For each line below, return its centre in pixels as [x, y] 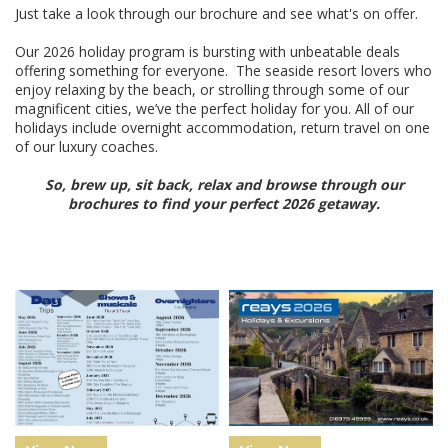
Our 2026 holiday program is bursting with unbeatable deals [207, 51]
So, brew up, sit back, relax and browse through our [224, 184]
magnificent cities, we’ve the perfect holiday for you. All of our [214, 108]
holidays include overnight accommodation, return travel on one [222, 127]
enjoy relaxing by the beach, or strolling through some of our [212, 89]
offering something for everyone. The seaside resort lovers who [223, 70]
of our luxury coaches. [86, 146]
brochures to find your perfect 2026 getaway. [224, 203]
